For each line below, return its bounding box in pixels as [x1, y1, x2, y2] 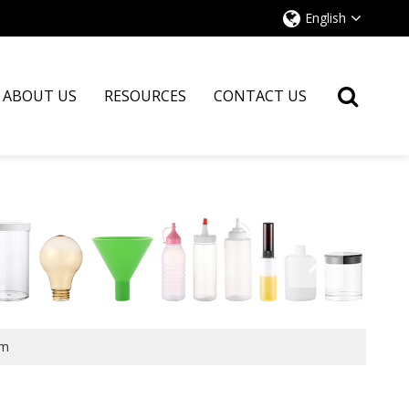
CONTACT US [214, 86, 308, 106]
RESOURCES [104, 86, 187, 106]
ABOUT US [3, 86, 78, 106]
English [305, 9, 347, 26]
